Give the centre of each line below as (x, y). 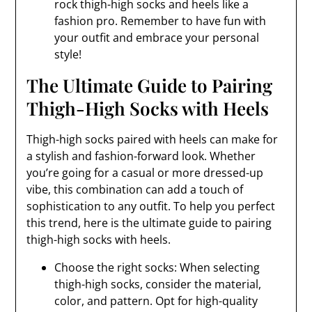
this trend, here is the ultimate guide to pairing (149, 223)
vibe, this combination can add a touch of (135, 189)
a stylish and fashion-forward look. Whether (141, 156)
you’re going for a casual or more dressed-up (145, 173)
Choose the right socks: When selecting (157, 267)
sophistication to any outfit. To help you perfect (151, 206)
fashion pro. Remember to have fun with (161, 21)
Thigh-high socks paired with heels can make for (153, 139)
